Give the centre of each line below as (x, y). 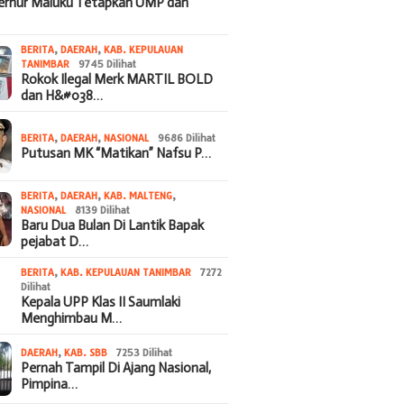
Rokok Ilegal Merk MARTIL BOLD (117, 79)
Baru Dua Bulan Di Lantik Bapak (113, 225)
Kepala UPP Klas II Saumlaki (101, 302)
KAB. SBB (86, 352)
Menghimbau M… (72, 318)
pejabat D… (55, 241)
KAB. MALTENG (138, 195)
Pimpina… (50, 384)
